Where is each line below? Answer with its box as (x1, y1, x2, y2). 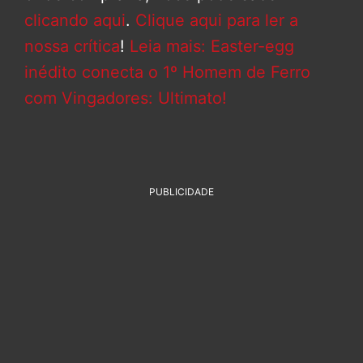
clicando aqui (24, 11, 126, 31)
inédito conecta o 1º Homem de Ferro (24, 62, 310, 83)
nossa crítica (24, 36, 120, 57)
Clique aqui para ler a (135, 11, 298, 31)
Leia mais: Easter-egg (125, 36, 294, 57)
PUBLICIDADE (149, 186, 214, 199)
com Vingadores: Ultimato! (24, 88, 227, 109)
